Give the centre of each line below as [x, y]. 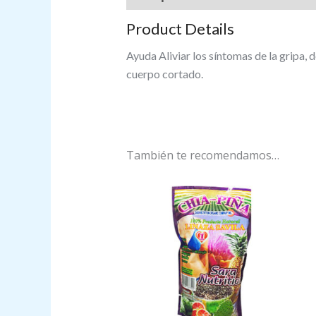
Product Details [180, 29]
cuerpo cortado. [164, 74]
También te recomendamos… [202, 155]
